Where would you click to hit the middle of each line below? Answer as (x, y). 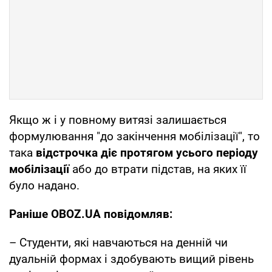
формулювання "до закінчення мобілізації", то (134, 136)
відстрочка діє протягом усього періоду (145, 152)
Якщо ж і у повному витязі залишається (118, 120)
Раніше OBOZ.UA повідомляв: (91, 214)
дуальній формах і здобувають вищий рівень (131, 259)
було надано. (44, 185)
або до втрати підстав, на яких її (158, 169)
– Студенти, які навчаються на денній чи (118, 242)
